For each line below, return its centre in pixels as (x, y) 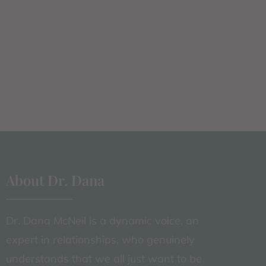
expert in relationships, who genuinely (100, 240)
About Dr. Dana (55, 180)
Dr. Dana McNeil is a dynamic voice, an (102, 221)
